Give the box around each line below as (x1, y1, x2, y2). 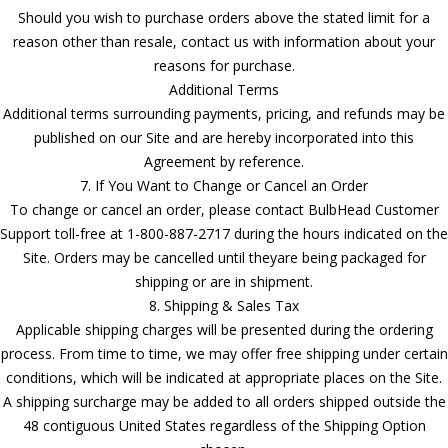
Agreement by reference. (144, 151, 304, 171)
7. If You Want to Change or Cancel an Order (80, 175, 368, 195)
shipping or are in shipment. (135, 271, 313, 291)
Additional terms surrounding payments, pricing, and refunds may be (3, 103, 445, 123)
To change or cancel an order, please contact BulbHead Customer (9, 199, 439, 219)
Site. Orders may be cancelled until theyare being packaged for (22, 247, 426, 267)
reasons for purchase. (153, 55, 295, 75)
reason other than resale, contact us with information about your (13, 31, 435, 51)
